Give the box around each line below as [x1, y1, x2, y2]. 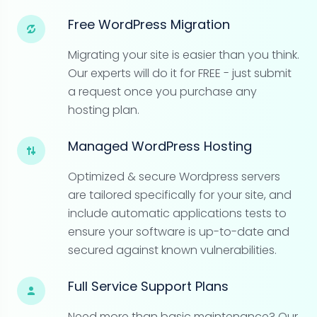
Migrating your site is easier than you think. [68, 47, 299, 64]
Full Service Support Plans [68, 277, 229, 296]
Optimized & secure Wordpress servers [68, 168, 280, 185]
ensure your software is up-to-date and [68, 224, 289, 241]
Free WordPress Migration [68, 16, 230, 34]
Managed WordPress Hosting [68, 137, 252, 156]
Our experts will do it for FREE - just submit [68, 65, 292, 82]
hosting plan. [68, 102, 139, 119]
